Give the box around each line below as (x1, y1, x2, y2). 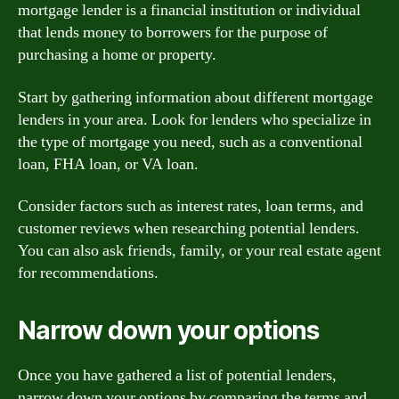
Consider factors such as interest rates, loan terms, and (18, 196, 363, 216)
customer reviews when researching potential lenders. (18, 218, 360, 239)
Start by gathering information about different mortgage (18, 86, 373, 108)
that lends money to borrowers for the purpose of (18, 22, 328, 43)
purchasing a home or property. (18, 45, 216, 65)
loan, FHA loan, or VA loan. (18, 153, 199, 175)
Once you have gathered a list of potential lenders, (18, 365, 337, 386)
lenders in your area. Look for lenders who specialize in (18, 109, 371, 130)
